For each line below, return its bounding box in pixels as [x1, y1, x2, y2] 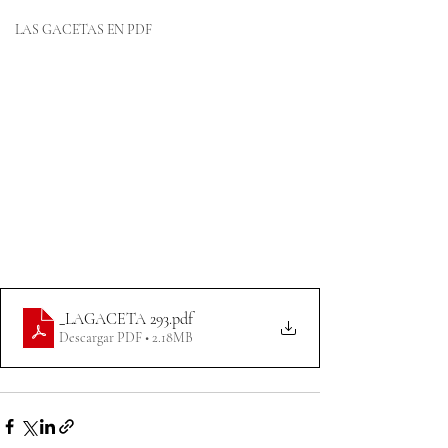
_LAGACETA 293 [59, 309, 169, 330]
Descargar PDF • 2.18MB [59, 329, 193, 347]
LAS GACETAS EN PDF [15, 21, 152, 38]
